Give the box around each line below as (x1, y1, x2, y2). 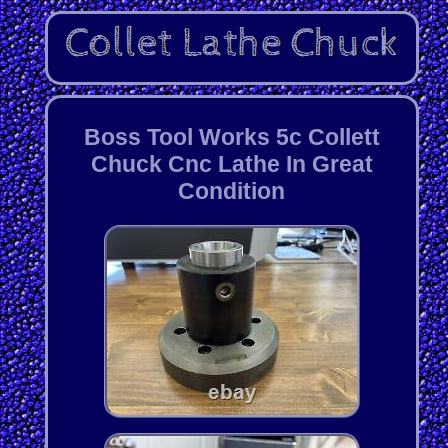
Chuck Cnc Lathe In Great (90, 150, 373, 177)
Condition (178, 177, 286, 204)
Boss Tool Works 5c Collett (83, 123, 380, 150)
